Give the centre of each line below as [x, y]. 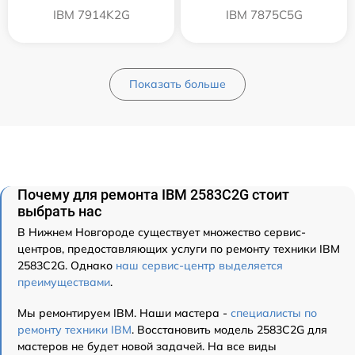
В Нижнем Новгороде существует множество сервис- [162, 233]
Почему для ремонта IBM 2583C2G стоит [153, 195]
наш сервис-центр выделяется [199, 266]
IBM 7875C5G [264, 15]
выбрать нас [59, 212]
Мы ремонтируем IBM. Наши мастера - [124, 313]
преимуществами [64, 282]
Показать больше [177, 84]
